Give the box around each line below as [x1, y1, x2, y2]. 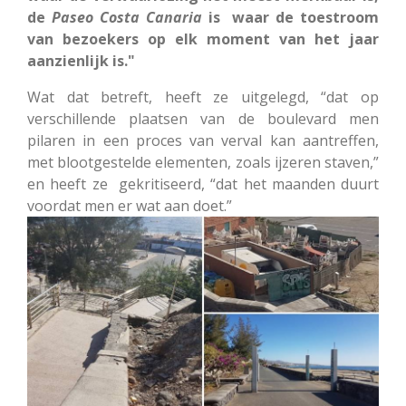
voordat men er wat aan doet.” [27, 195, 232, 216]
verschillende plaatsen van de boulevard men [27, 108, 379, 129]
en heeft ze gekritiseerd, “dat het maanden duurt [27, 173, 379, 194]
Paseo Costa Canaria [51, 6, 202, 27]
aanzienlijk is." [27, 50, 135, 71]
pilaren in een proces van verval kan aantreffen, [27, 130, 379, 150]
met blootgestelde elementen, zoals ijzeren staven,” [27, 151, 379, 172]
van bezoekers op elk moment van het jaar [27, 28, 379, 49]
